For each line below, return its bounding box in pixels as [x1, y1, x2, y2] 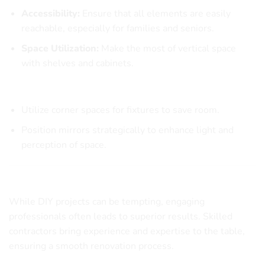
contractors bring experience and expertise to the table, [9, 224, 245, 238]
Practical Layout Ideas [9, 83, 101, 97]
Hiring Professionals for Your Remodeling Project [9, 174, 256, 190]
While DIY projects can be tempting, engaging [9, 195, 205, 208]
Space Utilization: [21, 42, 99, 56]
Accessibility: [21, 7, 80, 20]
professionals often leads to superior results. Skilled [9, 209, 232, 223]
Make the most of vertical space [98, 42, 236, 56]
